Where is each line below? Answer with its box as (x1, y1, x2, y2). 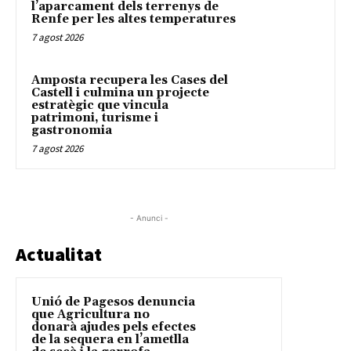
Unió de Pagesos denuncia (31, 294, 195, 309)
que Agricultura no (31, 306, 150, 322)
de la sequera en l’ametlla (31, 331, 189, 347)
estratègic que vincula (31, 97, 168, 113)
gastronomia (31, 122, 112, 138)
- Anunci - (129, 212, 168, 223)
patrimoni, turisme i (31, 110, 158, 125)
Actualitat (16, 241, 102, 266)
